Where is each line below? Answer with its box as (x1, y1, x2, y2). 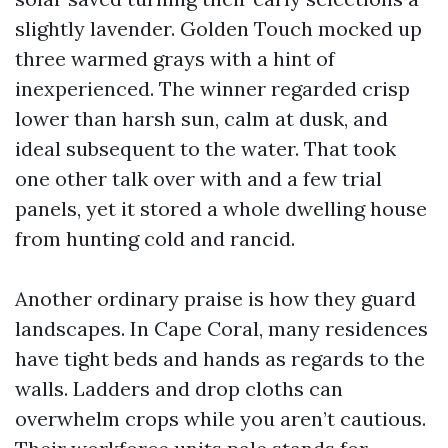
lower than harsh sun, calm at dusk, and (15, 106, 388, 131)
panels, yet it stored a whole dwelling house (15, 196, 427, 221)
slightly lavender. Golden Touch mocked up (15, 16, 422, 41)
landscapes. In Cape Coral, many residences (15, 316, 428, 341)
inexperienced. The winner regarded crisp (15, 76, 410, 101)
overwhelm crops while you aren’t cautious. (15, 406, 426, 431)
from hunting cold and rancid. (15, 226, 295, 251)
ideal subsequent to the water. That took (15, 136, 396, 161)
